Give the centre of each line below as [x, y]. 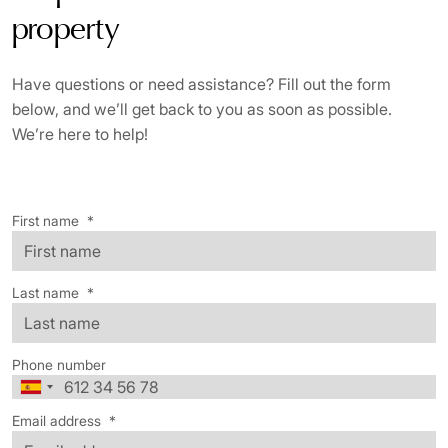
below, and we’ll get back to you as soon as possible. [202, 109]
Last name [45, 292]
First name [45, 220]
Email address [56, 420]
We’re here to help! [80, 134]
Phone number [59, 364]
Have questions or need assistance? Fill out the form [201, 84]
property [66, 31]
